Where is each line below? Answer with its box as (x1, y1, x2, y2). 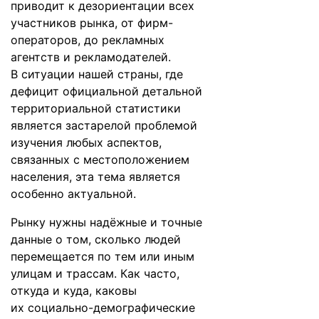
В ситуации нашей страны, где (11, 67, 183, 81)
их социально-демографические (11, 300, 195, 315)
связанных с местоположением (11, 152, 189, 167)
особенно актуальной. (11, 187, 136, 201)
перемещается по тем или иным (11, 249, 194, 263)
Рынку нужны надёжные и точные (11, 215, 202, 229)
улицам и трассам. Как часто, (11, 266, 179, 281)
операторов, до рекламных (11, 33, 164, 47)
